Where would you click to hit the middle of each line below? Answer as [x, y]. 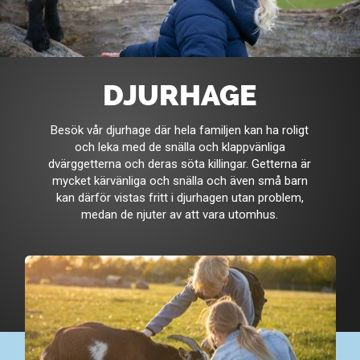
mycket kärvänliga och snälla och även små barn [180, 180]
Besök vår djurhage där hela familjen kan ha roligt [180, 130]
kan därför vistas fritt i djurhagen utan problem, [180, 197]
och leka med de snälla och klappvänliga [180, 147]
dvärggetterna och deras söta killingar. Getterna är [180, 164]
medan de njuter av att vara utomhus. [180, 214]
